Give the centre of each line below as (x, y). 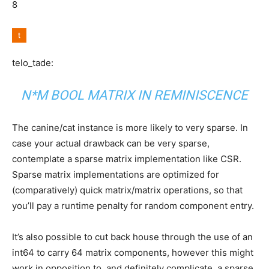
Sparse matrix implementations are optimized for (116, 175)
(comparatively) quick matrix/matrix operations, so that (127, 190)
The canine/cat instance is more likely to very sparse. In (130, 128)
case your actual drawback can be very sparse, (111, 144)
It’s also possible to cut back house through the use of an (132, 237)
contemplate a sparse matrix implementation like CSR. (127, 159)
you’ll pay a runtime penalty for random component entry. (133, 206)
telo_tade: (33, 63)
